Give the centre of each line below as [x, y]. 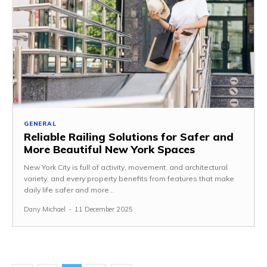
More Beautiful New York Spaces [109, 149]
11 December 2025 [104, 209]
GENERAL [40, 124]
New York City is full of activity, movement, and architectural [126, 167]
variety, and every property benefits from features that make [129, 178]
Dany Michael [45, 209]
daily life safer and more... [69, 190]
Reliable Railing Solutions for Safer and [129, 137]
